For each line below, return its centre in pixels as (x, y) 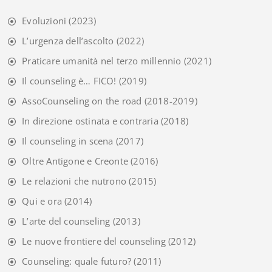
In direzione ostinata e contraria (90, 121)
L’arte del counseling (66, 221)
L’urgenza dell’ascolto (68, 40)
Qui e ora (42, 201)
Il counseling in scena (68, 141)
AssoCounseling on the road (82, 100)
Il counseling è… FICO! (69, 80)
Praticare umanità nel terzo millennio (102, 60)
